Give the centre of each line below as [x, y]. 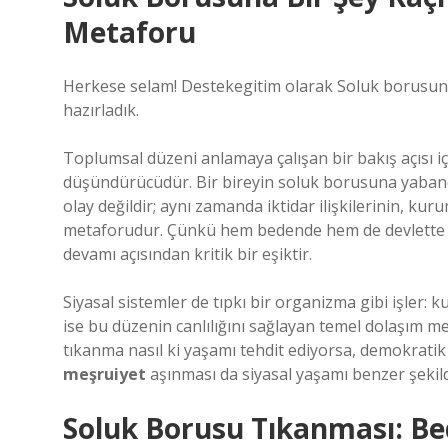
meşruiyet [104, 374]
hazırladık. [101, 110]
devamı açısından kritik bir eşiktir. [187, 254]
